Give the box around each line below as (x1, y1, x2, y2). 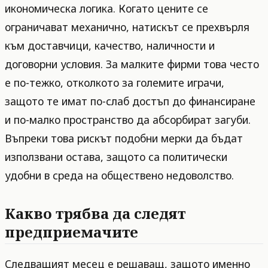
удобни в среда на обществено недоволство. (5, 168, 234, 183)
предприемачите (5, 222, 138, 242)
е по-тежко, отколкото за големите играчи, (5, 75, 224, 90)
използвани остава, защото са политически (5, 150, 227, 165)
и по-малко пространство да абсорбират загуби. (5, 112, 251, 127)
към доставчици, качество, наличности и (5, 38, 215, 53)
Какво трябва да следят (5, 203, 185, 224)
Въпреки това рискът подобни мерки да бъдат (5, 131, 243, 146)
